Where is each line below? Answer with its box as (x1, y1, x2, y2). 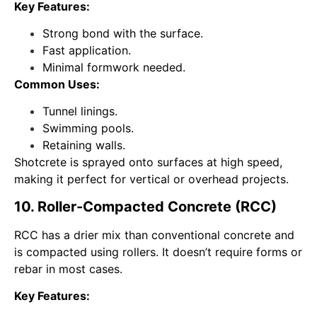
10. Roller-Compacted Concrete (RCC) (14, 197, 277, 215)
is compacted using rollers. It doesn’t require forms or (14, 244, 302, 259)
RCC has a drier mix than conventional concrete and (14, 227, 294, 242)
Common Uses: (14, 77, 100, 92)
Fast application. (42, 43, 131, 58)
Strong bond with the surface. (42, 26, 203, 41)
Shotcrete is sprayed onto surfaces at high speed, (14, 155, 282, 170)
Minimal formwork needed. (42, 60, 185, 75)
